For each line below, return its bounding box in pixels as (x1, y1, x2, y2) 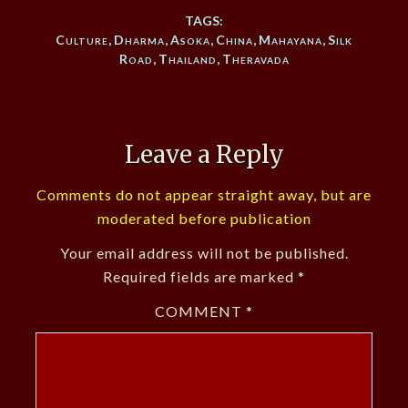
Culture (56, 32, 108, 48)
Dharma (114, 32, 165, 48)
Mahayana (259, 32, 322, 48)
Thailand (158, 51, 217, 67)
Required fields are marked (103, 268, 298, 286)
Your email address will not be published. (59, 244, 349, 262)
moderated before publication (97, 209, 311, 228)
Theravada (221, 51, 290, 67)
